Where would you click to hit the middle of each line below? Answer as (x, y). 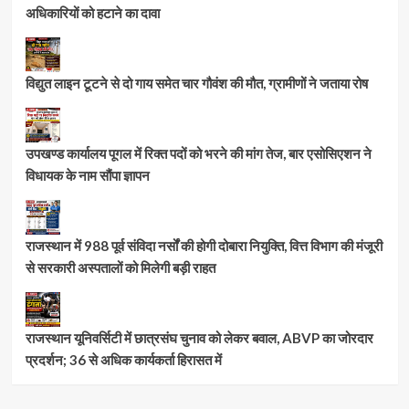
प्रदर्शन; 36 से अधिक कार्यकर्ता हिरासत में (123, 359)
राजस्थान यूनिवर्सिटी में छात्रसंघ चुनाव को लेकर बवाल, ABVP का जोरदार (199, 337)
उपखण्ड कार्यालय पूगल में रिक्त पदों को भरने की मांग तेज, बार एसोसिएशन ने (198, 153)
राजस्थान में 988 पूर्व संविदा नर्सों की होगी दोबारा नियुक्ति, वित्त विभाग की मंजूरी (204, 245)
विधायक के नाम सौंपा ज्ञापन (87, 175)
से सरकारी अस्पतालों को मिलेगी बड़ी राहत (120, 267)
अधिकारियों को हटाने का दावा (92, 12)
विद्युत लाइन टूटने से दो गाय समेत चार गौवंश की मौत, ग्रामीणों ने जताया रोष (196, 83)
